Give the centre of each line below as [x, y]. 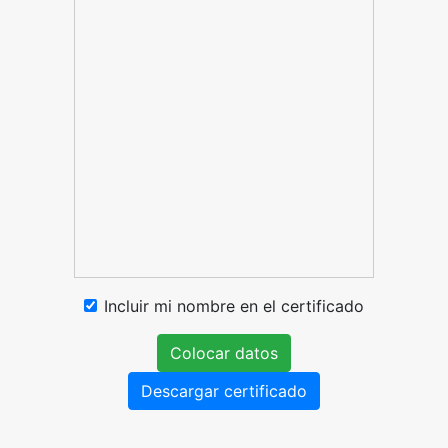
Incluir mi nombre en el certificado [234, 306]
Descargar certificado [224, 391]
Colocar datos [224, 353]
